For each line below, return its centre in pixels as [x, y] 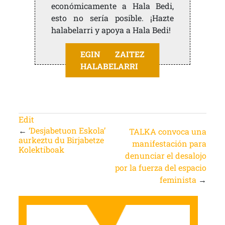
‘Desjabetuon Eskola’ [67, 131]
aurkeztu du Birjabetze [61, 140]
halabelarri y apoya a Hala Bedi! [111, 30]
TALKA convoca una [168, 132]
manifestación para [170, 144]
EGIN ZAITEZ [113, 54]
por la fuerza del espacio [161, 168]
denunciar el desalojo [166, 156]
